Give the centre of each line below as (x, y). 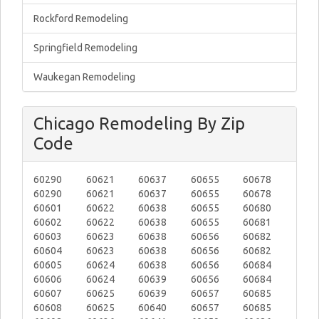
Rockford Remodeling (81, 19)
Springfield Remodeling (85, 48)
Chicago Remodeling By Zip (139, 124)
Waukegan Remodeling (84, 77)
